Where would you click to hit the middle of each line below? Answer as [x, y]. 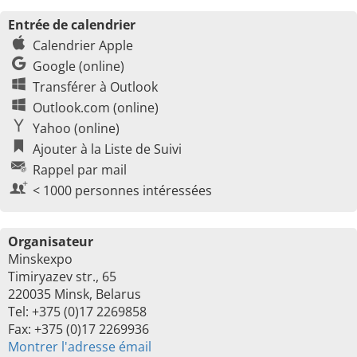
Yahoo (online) [76, 128]
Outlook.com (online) [96, 108]
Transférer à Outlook [95, 87]
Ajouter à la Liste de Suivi [107, 149]
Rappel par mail [80, 170]
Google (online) [78, 66]
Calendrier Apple [83, 45]
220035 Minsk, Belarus [75, 294]
